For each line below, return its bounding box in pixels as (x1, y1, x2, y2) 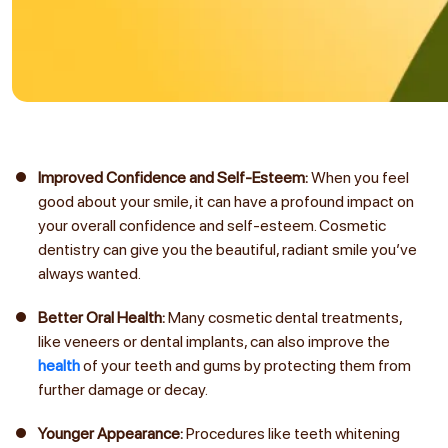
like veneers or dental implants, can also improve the (38, 331, 390, 351)
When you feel (311, 167, 409, 187)
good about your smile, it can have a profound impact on (38, 191, 414, 211)
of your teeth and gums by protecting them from (80, 355, 411, 375)
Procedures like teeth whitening (183, 423, 400, 443)
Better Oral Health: (38, 307, 168, 327)
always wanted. (38, 263, 141, 283)
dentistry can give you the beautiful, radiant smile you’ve (38, 239, 417, 259)
